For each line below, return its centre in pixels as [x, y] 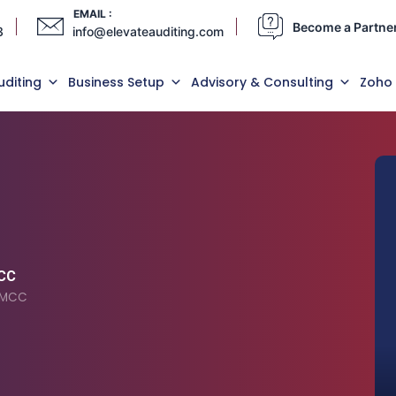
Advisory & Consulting [262, 82]
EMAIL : [93, 14]
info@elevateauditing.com [148, 31]
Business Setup [116, 82]
